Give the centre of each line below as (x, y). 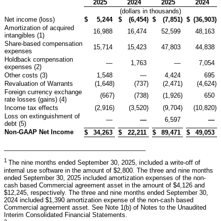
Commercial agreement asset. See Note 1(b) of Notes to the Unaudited (105, 207)
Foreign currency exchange (43, 92)
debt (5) (15, 124)
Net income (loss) (30, 20)
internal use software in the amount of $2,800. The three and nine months (109, 170)
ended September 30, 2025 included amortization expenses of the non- (105, 178)
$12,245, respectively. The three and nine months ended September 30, (106, 192)
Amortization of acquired (39, 28)
